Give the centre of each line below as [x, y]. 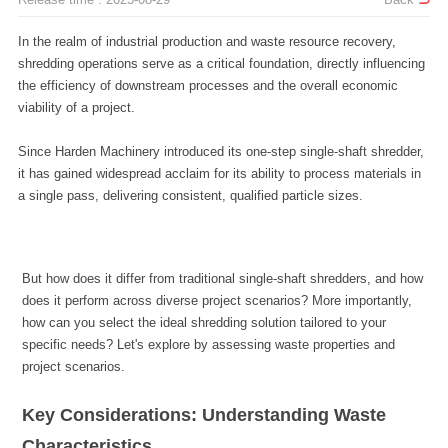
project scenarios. [74, 367]
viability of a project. [76, 107]
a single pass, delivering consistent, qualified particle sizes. [192, 195]
